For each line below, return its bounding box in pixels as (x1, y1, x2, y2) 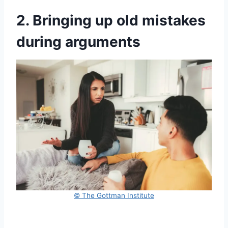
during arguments (16, 33, 140, 51)
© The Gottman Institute (74, 191, 154, 199)
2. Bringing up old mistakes (16, 12, 206, 30)
